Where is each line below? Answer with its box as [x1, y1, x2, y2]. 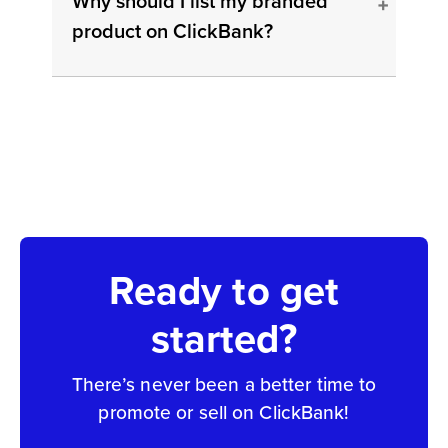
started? [150, 309, 298, 369]
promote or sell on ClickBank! [98, 398, 350, 428]
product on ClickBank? [72, 16, 273, 47]
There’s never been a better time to [71, 370, 377, 400]
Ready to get [108, 261, 340, 321]
